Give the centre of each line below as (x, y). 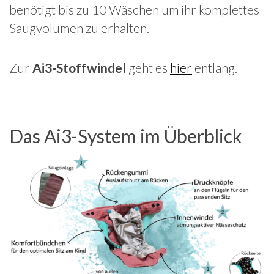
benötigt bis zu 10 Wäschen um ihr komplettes (134, 10)
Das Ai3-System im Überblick (126, 136)
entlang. (215, 68)
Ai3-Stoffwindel (79, 68)
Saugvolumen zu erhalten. (79, 28)
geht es (148, 68)
